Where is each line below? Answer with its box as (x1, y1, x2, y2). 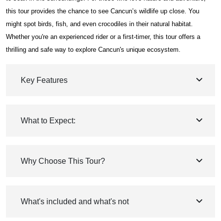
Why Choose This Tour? (21, 157, 105, 166)
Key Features (21, 76, 68, 85)
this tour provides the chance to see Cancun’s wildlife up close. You (6, 7, 199, 15)
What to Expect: (21, 116, 75, 125)
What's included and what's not (21, 197, 129, 206)
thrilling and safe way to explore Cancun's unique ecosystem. (6, 46, 181, 54)
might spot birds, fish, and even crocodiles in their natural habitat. (6, 20, 193, 28)
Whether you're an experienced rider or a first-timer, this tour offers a (6, 33, 200, 41)
